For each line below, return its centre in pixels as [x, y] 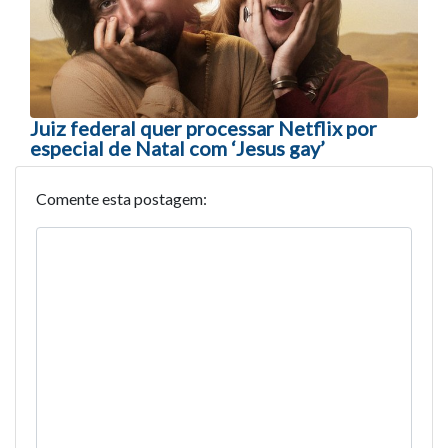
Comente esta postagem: [121, 199]
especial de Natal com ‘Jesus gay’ [177, 148]
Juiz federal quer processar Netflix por [203, 128]
